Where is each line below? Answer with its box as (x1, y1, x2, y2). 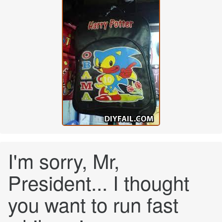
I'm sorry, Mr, (8, 146, 119, 174)
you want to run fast (8, 190, 178, 218)
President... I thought (8, 168, 189, 196)
